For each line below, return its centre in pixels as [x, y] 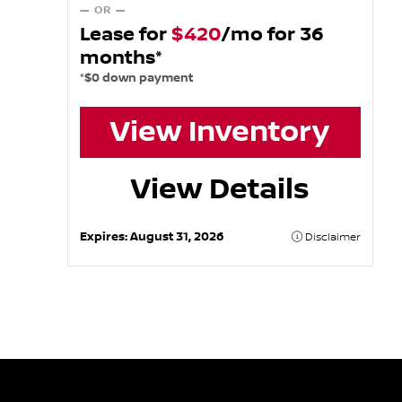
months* [121, 57]
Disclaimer [332, 237]
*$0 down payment [136, 78]
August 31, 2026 [176, 236]
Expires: [105, 236]
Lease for [125, 34]
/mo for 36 [272, 34]
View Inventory [220, 132]
